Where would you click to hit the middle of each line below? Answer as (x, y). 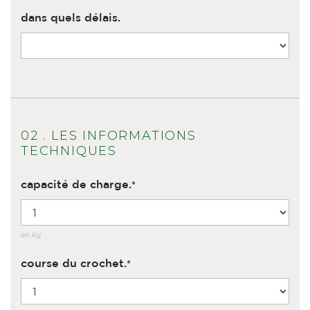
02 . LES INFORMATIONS (109, 136)
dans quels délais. (71, 18)
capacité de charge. (76, 185)
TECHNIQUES (69, 151)
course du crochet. (74, 264)
